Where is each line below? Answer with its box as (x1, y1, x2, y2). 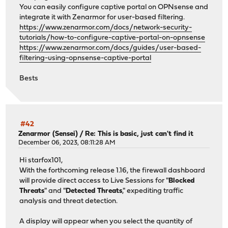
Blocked (168, 177, 195, 185)
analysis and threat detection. (19, 197, 118, 205)
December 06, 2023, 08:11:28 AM (18, 139, 116, 147)
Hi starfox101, (19, 156, 63, 164)
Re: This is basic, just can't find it (85, 130, 194, 138)
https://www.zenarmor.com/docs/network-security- (19, 23, 192, 32)
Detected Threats (66, 187, 123, 195)
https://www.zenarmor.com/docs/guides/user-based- (19, 44, 202, 52)
